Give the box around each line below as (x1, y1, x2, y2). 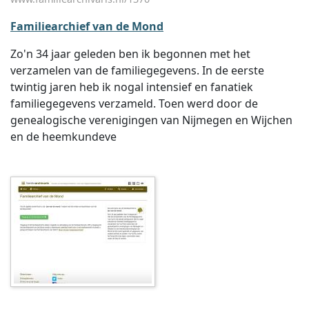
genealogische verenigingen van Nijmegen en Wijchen (10, 112, 292, 128)
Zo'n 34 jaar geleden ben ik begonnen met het (10, 46, 250, 61)
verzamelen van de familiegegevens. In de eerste (10, 63, 264, 78)
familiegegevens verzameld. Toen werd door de (10, 96, 258, 111)
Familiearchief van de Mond (10, 19, 163, 34)
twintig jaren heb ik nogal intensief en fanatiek (10, 79, 253, 94)
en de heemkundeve (10, 129, 117, 144)
